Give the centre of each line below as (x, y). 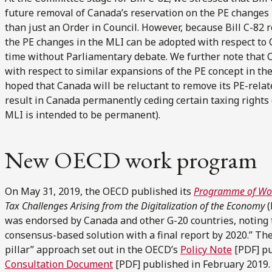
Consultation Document (59, 264)
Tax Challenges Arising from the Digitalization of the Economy (135, 206)
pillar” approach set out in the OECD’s (93, 249)
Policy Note (206, 249)
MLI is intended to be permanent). (83, 114)
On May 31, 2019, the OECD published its (99, 191)
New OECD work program (131, 160)
